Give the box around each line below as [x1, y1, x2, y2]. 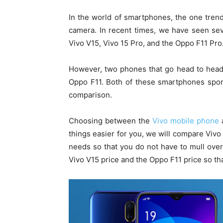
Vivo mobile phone [152, 116, 220, 126]
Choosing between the [69, 116, 153, 126]
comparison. [69, 90, 112, 100]
